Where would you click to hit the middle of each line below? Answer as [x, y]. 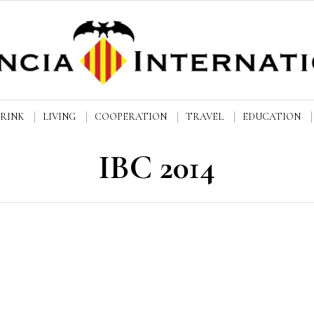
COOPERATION [131, 117]
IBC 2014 [157, 168]
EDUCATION [272, 117]
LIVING [59, 117]
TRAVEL [205, 117]
